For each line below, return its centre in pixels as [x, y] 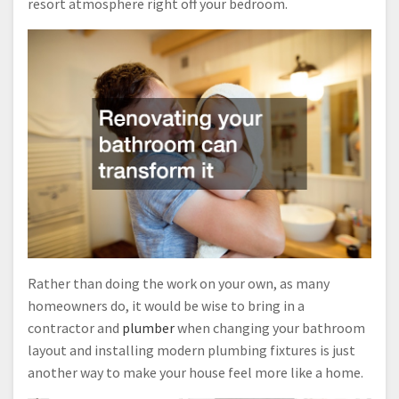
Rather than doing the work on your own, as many [179, 284]
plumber [148, 328]
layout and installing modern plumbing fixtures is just [191, 350]
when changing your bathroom [270, 328]
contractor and [75, 328]
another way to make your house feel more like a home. [195, 373]
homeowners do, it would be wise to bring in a [166, 306]
